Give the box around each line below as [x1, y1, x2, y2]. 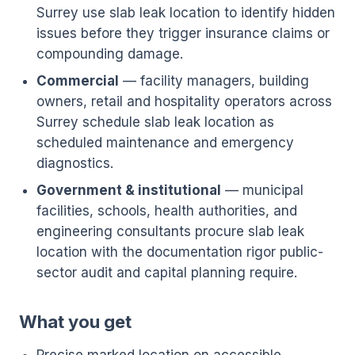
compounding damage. [36, 46, 183, 62]
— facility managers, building [119, 73, 309, 89]
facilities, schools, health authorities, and [36, 203, 297, 219]
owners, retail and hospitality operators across [36, 94, 332, 109]
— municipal [221, 182, 303, 198]
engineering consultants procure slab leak [36, 223, 304, 239]
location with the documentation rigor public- [36, 244, 323, 260]
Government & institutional [36, 182, 221, 198]
